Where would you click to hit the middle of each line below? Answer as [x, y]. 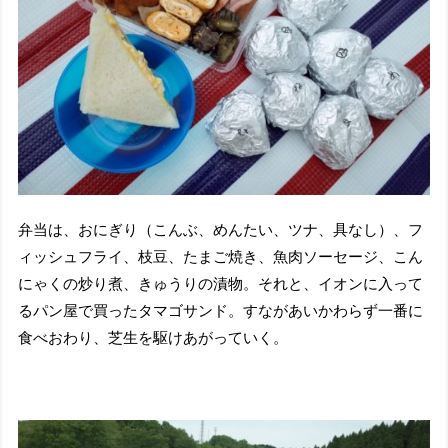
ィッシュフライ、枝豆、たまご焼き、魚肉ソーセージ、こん [221, 256]
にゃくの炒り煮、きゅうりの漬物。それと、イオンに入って [221, 283]
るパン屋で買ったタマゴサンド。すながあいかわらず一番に [221, 310]
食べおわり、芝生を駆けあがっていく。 [153, 337]
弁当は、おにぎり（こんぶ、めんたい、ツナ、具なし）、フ [221, 229]
